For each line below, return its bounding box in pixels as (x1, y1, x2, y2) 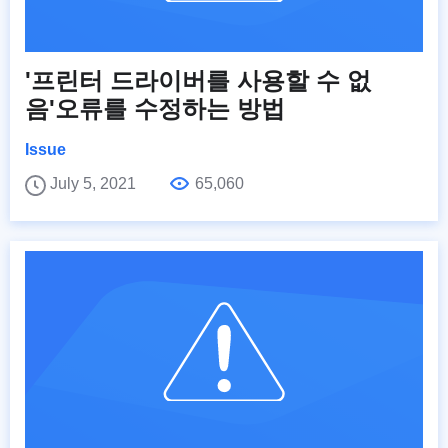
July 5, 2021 (50, 174, 140, 192)
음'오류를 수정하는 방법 (25, 94, 285, 122)
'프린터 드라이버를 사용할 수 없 (25, 66, 371, 94)
